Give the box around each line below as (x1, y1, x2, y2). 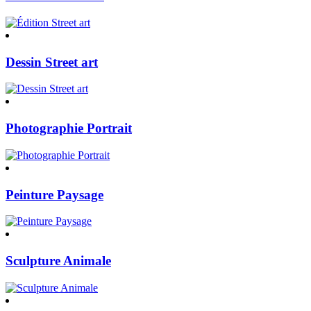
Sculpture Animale (6, 253, 111, 268)
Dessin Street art (6, 54, 98, 69)
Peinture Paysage (6, 187, 103, 202)
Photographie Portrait (6, 121, 132, 136)
